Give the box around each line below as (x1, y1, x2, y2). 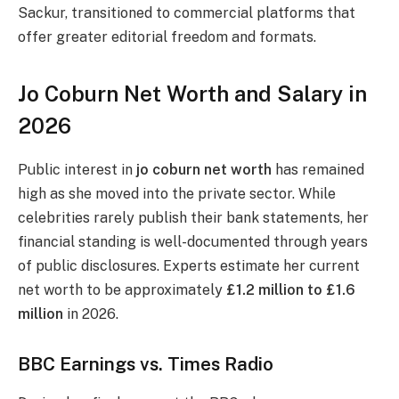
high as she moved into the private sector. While (18, 184, 336, 202)
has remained (272, 160, 364, 178)
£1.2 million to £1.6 (226, 281, 355, 298)
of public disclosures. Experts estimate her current (18, 256, 360, 274)
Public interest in (18, 160, 136, 178)
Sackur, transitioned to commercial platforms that (18, 4, 355, 21)
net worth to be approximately (18, 281, 226, 298)
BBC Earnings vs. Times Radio (18, 352, 273, 375)
